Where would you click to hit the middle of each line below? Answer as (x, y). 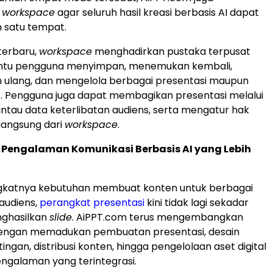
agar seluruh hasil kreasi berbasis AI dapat (157, 13)
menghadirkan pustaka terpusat (171, 52)
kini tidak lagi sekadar (197, 203)
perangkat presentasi (92, 203)
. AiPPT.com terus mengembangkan (158, 218)
